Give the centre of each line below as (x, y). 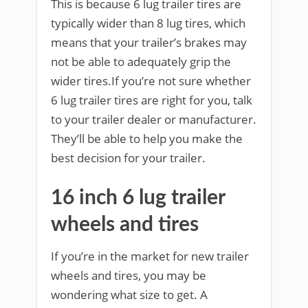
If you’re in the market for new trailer (150, 256)
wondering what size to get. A (129, 295)
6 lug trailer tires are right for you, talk (152, 100)
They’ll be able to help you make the (147, 139)
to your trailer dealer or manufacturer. (154, 119)
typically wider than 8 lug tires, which (148, 23)
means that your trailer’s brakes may (149, 42)
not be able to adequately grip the (141, 62)
